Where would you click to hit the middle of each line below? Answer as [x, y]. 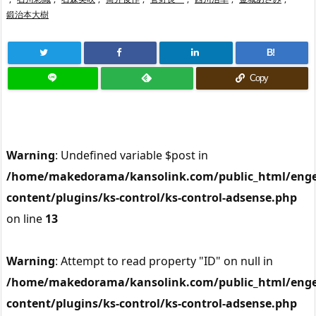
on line [26, 219]
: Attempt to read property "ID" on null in [164, 261]
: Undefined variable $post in [132, 155]
